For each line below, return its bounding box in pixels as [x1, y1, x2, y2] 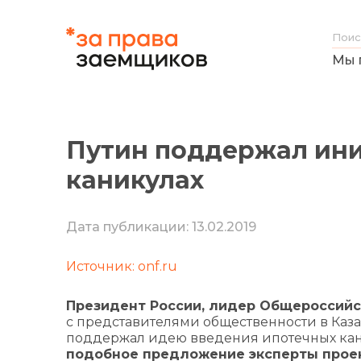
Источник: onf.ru [66, 259, 177, 274]
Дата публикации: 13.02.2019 [66, 219, 256, 234]
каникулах [66, 165, 204, 195]
